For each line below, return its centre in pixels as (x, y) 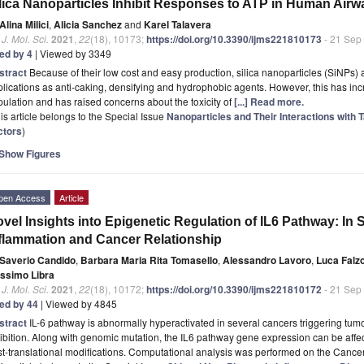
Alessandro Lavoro (267, 260)
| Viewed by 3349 (72, 53)
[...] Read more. (269, 101)
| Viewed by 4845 (78, 303)
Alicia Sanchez (88, 24)
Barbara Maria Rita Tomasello (149, 260)
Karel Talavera (178, 24)
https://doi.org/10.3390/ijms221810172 (234, 289)
